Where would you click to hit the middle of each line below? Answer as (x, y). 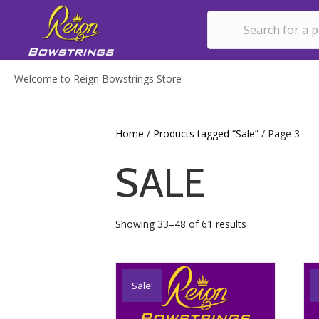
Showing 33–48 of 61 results (181, 224)
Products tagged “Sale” (206, 134)
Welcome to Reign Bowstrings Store (98, 79)
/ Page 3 (279, 134)
